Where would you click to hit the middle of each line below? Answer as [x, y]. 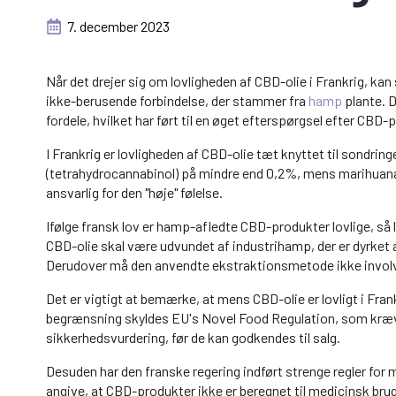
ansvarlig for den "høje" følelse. [134, 193]
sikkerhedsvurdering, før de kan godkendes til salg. [193, 338]
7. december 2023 [118, 27]
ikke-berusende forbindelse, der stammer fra [177, 101]
